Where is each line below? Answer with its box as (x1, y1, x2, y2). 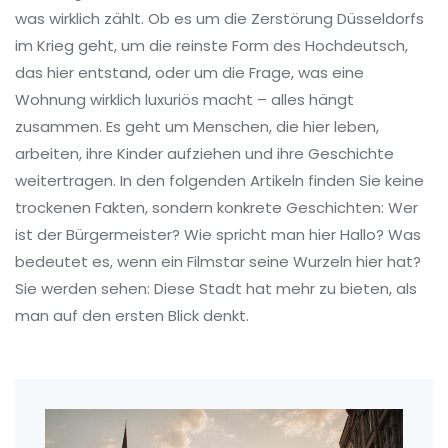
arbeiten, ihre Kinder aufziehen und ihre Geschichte (15, 143, 394, 164)
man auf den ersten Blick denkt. (15, 305, 249, 326)
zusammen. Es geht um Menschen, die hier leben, (15, 116, 379, 137)
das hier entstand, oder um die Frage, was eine (15, 62, 364, 83)
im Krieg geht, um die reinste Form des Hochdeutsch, (15, 35, 408, 56)
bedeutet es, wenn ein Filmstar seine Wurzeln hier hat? (15, 251, 421, 272)
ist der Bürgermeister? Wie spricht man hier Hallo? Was (15, 224, 421, 245)
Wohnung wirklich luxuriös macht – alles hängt (15, 89, 354, 110)
